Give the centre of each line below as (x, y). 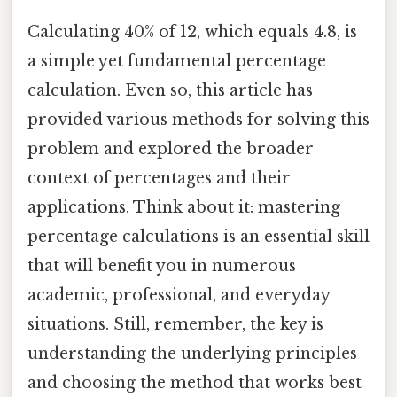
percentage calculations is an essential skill (198, 236)
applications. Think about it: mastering (184, 207)
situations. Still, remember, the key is (175, 324)
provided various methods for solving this (198, 119)
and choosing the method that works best (195, 382)
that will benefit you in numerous (162, 265)
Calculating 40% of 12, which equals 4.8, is (192, 31)
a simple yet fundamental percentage (177, 61)
